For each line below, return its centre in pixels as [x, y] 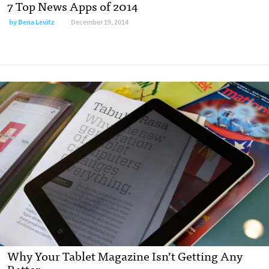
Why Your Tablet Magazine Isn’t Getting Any [125, 255]
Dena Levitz [36, 23]
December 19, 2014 [100, 23]
